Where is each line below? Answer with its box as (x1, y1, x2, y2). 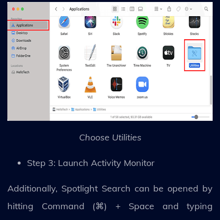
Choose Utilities (79, 131, 141, 143)
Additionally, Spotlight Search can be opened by (7, 182, 213, 194)
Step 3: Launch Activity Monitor (27, 157, 155, 168)
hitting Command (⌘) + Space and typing (7, 200, 213, 212)
